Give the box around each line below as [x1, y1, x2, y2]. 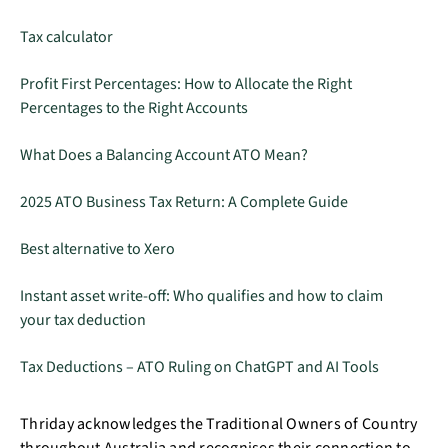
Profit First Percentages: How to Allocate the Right [20, 73, 352, 96]
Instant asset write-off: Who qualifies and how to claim [20, 285, 383, 308]
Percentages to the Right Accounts [20, 97, 248, 120]
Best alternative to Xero [20, 238, 175, 261]
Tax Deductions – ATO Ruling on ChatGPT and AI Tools [20, 356, 379, 379]
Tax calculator [20, 26, 113, 49]
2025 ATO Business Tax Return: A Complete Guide [20, 191, 348, 214]
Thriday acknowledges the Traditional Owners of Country [20, 413, 418, 436]
